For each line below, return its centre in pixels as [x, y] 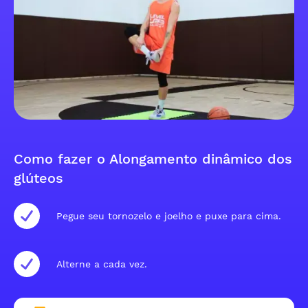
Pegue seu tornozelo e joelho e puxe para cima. [169, 216]
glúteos [38, 178]
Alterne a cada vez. [102, 264]
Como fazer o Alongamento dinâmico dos [153, 159]
